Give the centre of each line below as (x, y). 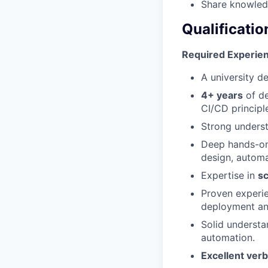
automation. (228, 237)
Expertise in (229, 175)
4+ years (222, 95)
